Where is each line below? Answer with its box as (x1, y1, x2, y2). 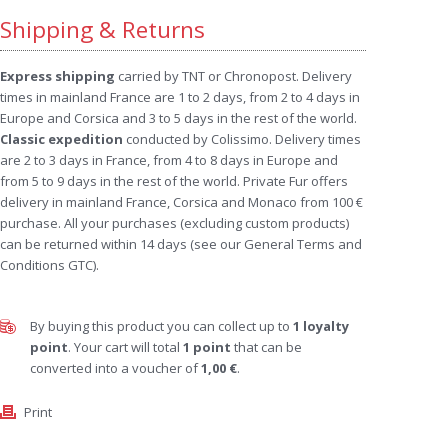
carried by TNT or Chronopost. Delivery (115, 67, 352, 85)
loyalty (300, 317, 349, 335)
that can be (231, 338, 302, 356)
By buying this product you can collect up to (30, 317, 293, 335)
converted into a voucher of (30, 359, 201, 377)
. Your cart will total (68, 338, 183, 356)
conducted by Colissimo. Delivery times (123, 130, 361, 148)
